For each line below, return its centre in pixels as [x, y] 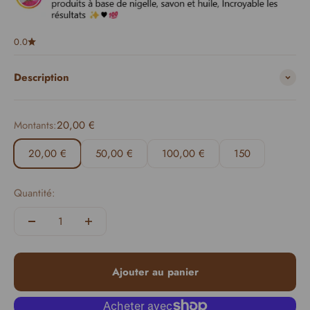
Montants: [35, 126]
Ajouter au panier [155, 272]
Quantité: [35, 193]
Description [42, 78]
